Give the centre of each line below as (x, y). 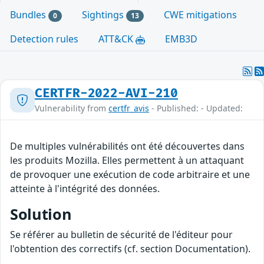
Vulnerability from (72, 108)
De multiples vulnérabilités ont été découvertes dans (127, 146)
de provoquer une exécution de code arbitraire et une (130, 175)
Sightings (104, 15)
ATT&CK (117, 39)
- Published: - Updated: (196, 108)
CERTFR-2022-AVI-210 (107, 94)
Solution (41, 214)
